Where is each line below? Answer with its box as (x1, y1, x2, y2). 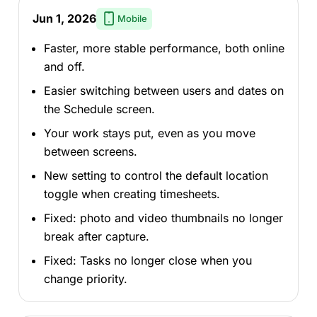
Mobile (117, 13, 148, 25)
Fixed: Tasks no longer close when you (43, 253, 252, 267)
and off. (43, 59, 85, 74)
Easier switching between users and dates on (43, 83, 284, 98)
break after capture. (43, 229, 149, 243)
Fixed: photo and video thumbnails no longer (43, 210, 283, 225)
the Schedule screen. (43, 101, 155, 116)
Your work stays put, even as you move (43, 125, 255, 140)
